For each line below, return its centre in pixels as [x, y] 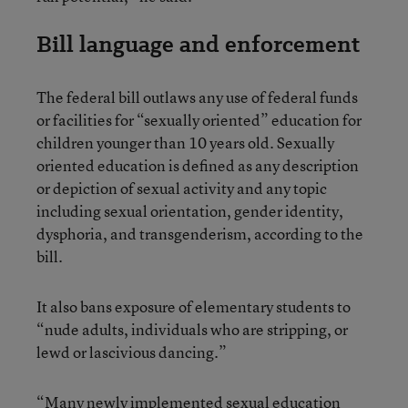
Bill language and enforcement [198, 44]
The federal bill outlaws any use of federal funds [197, 97]
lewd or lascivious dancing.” [132, 352]
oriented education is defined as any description [198, 165]
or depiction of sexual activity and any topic [182, 188]
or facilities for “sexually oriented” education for [199, 119]
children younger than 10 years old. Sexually [185, 142]
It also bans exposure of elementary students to [194, 306]
